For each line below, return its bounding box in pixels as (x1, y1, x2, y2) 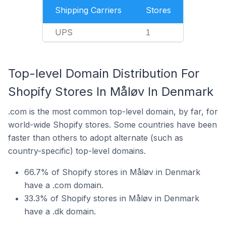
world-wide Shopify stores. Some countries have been (8, 120, 217, 130)
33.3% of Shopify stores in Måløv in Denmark (24, 193, 199, 203)
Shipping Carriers (55, 5, 122, 15)
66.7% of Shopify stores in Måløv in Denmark (24, 167, 200, 177)
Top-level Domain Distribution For (8, 66, 199, 81)
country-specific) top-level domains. (8, 146, 146, 156)
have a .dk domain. (24, 206, 96, 216)
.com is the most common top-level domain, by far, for (8, 106, 218, 117)
